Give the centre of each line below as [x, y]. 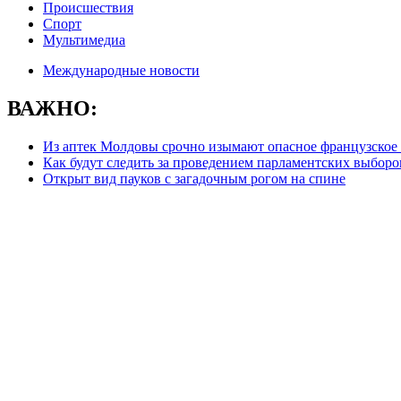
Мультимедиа [84, 40]
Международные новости [121, 70]
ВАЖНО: [52, 108]
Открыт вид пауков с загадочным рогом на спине [194, 178]
